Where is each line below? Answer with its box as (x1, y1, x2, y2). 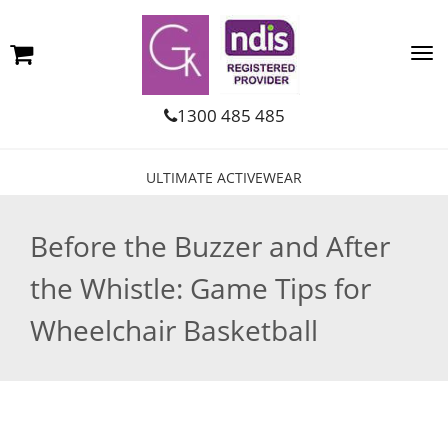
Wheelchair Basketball (30, 311, 318, 349)
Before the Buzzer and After (30, 227, 390, 265)
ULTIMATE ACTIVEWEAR (146, 168, 302, 187)
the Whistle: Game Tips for (30, 269, 371, 307)
